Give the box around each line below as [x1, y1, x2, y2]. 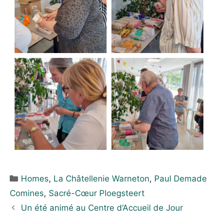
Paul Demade [154, 174, 207, 184]
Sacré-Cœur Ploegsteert [49, 188, 145, 199]
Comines [10, 188, 44, 199]
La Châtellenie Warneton [54, 174, 150, 184]
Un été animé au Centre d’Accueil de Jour [21, 203, 183, 213]
